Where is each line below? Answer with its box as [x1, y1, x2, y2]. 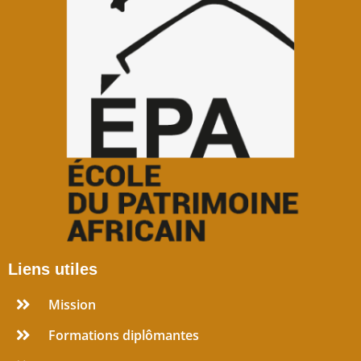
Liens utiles [8, 259, 98, 278]
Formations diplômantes [48, 326, 199, 344]
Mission [48, 295, 96, 313]
